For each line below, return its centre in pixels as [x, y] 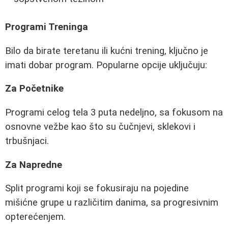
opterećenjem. [35, 217]
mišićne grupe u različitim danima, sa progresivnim [112, 203]
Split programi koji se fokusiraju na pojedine [97, 189]
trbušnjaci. [27, 141]
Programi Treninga [47, 27]
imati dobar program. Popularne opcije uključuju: [106, 65]
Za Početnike [34, 89]
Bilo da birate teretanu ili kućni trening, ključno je [107, 51]
